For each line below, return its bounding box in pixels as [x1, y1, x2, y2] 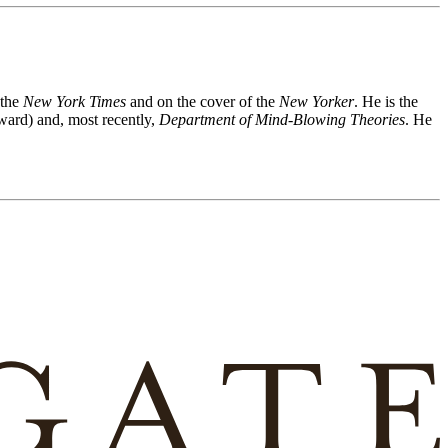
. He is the [354, 93, 418, 111]
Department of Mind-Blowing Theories [159, 111, 405, 129]
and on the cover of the [126, 93, 279, 111]
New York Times [23, 93, 126, 111]
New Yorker [279, 93, 354, 111]
